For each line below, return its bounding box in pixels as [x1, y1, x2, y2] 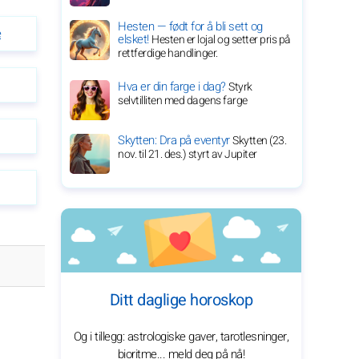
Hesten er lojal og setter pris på [151, 31, 291, 48]
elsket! [118, 30, 151, 48]
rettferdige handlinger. [118, 45, 218, 62]
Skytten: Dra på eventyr [118, 131, 232, 149]
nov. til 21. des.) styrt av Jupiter [118, 146, 257, 163]
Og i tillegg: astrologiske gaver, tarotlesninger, [73, 328, 289, 345]
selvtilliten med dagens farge [118, 92, 248, 109]
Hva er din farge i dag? [118, 78, 228, 95]
